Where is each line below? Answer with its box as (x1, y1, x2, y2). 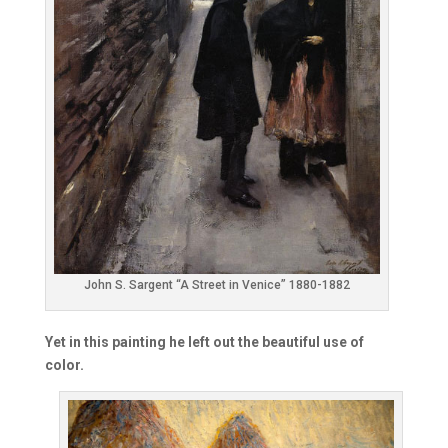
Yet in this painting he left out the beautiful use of (44, 333, 364, 350)
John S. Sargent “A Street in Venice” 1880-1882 (83, 277, 350, 292)
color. (44, 356, 84, 373)
